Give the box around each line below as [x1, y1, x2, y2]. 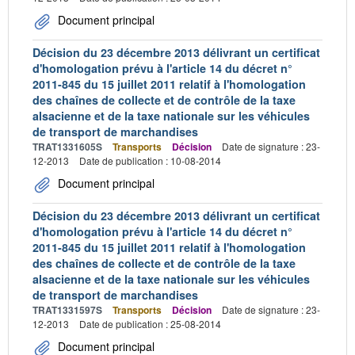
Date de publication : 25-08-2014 [79, 316, 221, 330]
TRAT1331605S [32, 139, 102, 154]
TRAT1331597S [32, 302, 102, 317]
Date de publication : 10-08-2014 [79, 153, 221, 167]
